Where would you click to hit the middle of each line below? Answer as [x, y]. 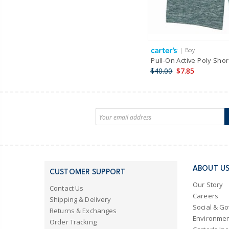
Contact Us [67, 188]
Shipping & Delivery [81, 199]
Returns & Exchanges [83, 210]
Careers [205, 196]
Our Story [208, 185]
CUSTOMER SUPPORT [88, 172]
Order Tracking [73, 222]
